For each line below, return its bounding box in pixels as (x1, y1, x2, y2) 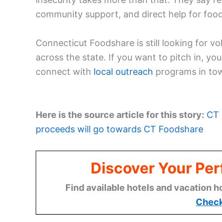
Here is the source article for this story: (36, 109, 204, 120)
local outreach (94, 66, 153, 77)
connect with (36, 66, 94, 77)
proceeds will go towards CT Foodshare (36, 123, 203, 134)
